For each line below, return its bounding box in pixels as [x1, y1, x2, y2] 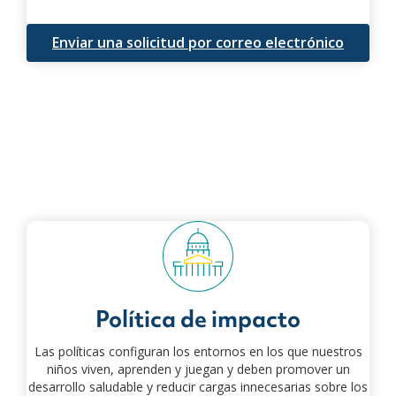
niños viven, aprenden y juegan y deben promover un [46, 360, 350, 377]
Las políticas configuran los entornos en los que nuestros [34, 342, 362, 360]
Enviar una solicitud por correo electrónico [52, 32, 344, 52]
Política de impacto [95, 303, 301, 334]
